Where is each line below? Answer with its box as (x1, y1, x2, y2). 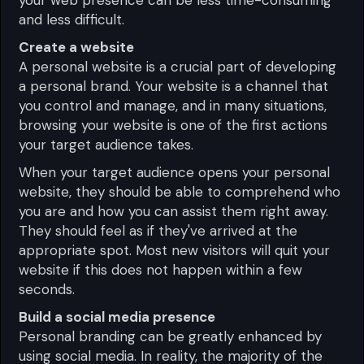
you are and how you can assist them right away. (19, 201, 329, 220)
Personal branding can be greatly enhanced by (19, 327, 323, 345)
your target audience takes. (19, 135, 194, 154)
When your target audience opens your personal (19, 162, 331, 181)
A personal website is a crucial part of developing (19, 57, 337, 76)
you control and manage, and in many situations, (19, 96, 327, 115)
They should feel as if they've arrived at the (19, 221, 298, 240)
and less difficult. (19, 10, 125, 28)
